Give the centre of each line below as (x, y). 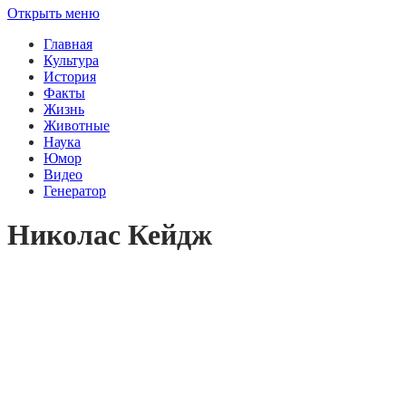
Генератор (75, 190)
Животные (77, 125)
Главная (68, 43)
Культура (71, 60)
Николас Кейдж (110, 235)
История (70, 76)
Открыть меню (53, 13)
